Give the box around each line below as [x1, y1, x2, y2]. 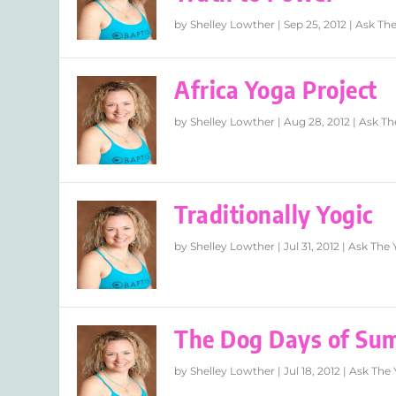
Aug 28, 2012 [284, 115, 351, 129]
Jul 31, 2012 [284, 240, 340, 254]
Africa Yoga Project [174, 75, 377, 105]
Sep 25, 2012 [284, 18, 347, 32]
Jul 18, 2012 [284, 364, 341, 378]
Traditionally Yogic [174, 200, 373, 230]
